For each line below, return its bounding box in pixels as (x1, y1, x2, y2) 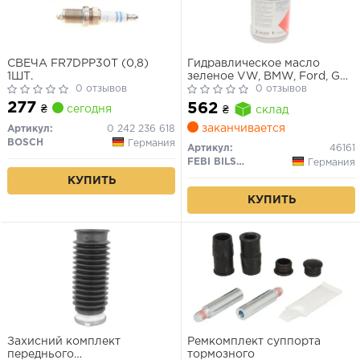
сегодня (63, 104, 112, 115)
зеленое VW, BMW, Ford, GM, (187, 72, 352, 82)
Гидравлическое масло (187, 59, 320, 69)
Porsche (187, 84, 232, 95)
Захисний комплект (7, 336, 121, 346)
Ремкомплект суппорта (187, 336, 321, 346)
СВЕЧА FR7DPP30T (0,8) (7, 59, 149, 69)
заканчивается (198, 124, 285, 134)
